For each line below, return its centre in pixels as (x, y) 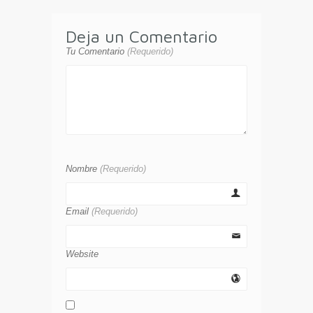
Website (82, 254)
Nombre (83, 169)
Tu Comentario (96, 52)
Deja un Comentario (141, 37)
